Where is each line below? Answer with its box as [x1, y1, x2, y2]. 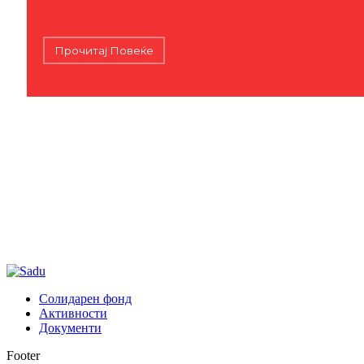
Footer [6, 348, 40, 362]
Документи [39, 320, 102, 335]
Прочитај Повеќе [54, 43, 154, 57]
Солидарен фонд [39, 291, 132, 305]
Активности [39, 305, 107, 320]
